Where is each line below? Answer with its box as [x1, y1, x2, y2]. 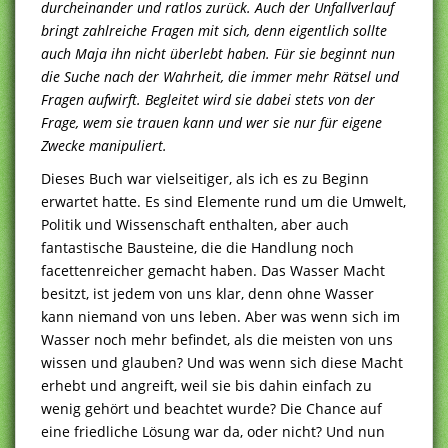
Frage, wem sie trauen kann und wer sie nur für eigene [41, 112, 382, 132]
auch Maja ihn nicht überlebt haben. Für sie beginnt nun [41, 43, 395, 63]
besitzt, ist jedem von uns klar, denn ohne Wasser [41, 283, 374, 303]
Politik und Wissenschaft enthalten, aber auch [41, 214, 349, 234]
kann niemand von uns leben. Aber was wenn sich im [41, 306, 400, 326]
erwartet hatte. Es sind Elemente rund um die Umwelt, [41, 191, 406, 211]
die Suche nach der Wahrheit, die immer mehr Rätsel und [41, 66, 399, 86]
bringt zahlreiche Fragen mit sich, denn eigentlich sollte [41, 20, 387, 40]
